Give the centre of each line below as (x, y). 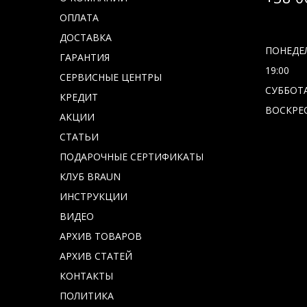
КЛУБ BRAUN (90, 176)
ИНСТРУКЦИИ (94, 196)
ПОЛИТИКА (87, 296)
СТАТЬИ (79, 137)
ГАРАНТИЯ (85, 57)
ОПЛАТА (79, 17)
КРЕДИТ (79, 97)
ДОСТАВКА (86, 37)
